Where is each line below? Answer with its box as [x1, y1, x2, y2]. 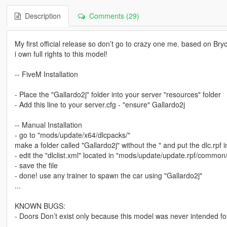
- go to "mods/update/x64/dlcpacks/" [14, 130, 130, 140]
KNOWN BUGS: [14, 201, 65, 211]
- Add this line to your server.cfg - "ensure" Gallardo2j [14, 99, 185, 110]
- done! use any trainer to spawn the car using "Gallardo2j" [14, 170, 202, 181]
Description [20, 11, 61, 21]
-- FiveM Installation [14, 69, 78, 80]
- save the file [14, 160, 58, 171]
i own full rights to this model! [14, 49, 107, 59]
